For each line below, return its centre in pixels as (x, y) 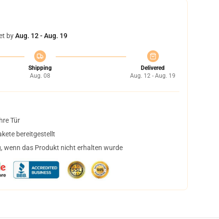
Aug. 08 (40, 76)
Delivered (153, 68)
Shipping (40, 68)
